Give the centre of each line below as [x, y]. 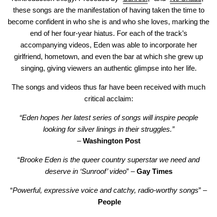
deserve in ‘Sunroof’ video [85, 171]
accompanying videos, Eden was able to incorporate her [108, 45]
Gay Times [154, 171]
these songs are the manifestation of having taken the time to [108, 10]
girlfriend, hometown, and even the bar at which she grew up [108, 56]
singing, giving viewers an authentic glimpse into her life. [108, 68]
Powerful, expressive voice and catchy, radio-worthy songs [106, 190]
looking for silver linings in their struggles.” [108, 129]
